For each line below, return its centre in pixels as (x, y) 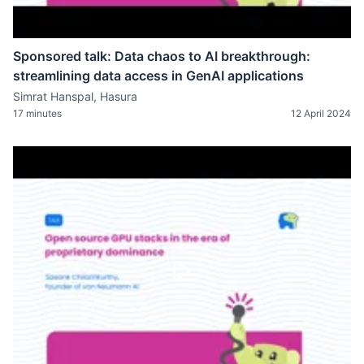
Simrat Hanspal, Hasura (75, 96)
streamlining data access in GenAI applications (158, 75)
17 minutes (37, 113)
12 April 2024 (321, 113)
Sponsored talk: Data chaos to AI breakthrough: (162, 56)
